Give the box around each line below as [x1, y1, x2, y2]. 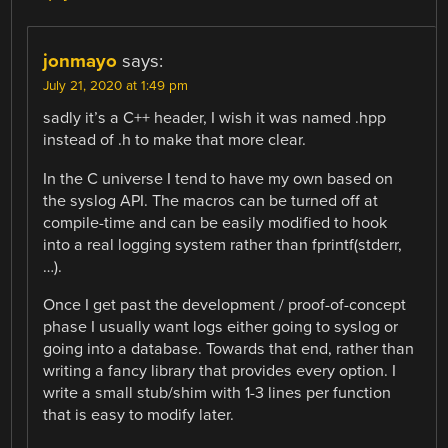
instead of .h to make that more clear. [43, 130, 307, 151]
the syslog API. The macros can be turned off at [43, 190, 379, 211]
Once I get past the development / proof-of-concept [43, 294, 407, 315]
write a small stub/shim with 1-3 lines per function [43, 382, 392, 403]
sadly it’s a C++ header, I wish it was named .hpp [43, 108, 387, 129]
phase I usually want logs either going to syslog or [43, 316, 399, 337]
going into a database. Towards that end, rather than [43, 338, 415, 359]
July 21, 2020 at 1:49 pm [43, 78, 189, 95]
